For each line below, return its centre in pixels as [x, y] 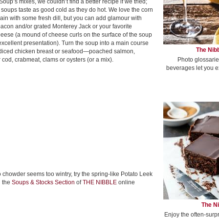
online [126, 182]
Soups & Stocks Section [43, 182]
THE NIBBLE [100, 182]
